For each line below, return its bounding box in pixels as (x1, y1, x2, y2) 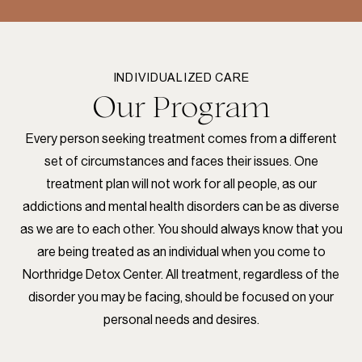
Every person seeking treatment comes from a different (25, 130, 337, 146)
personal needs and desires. (103, 311, 259, 327)
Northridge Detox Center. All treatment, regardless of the (23, 266, 339, 282)
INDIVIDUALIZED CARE (112, 66, 250, 90)
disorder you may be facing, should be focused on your (28, 288, 334, 305)
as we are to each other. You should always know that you (19, 221, 343, 237)
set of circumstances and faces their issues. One (44, 153, 318, 169)
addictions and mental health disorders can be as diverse (23, 198, 339, 214)
